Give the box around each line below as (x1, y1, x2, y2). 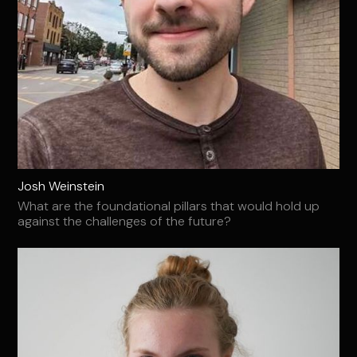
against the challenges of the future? (18, 213, 232, 230)
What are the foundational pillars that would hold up (18, 198, 320, 215)
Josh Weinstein (18, 178, 105, 195)
